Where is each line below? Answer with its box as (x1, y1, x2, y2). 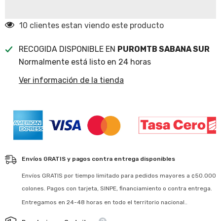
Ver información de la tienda (19, 75, 124, 85)
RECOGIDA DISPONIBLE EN (19, 44, 117, 54)
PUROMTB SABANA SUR (117, 44, 210, 54)
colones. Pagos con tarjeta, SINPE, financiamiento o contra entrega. (22, 184, 212, 192)
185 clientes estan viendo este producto (19, 20, 168, 30)
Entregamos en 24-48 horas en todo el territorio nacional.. (22, 198, 187, 206)
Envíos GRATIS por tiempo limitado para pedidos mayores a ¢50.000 (22, 172, 216, 179)
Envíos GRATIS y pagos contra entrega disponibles (22, 155, 175, 162)
